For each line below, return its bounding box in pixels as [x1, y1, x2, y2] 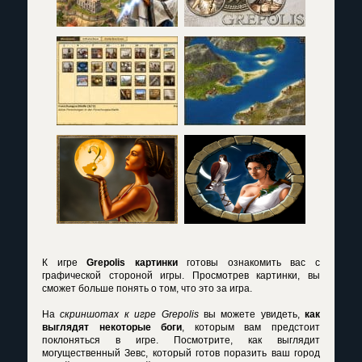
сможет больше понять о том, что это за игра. [42, 283, 252, 294]
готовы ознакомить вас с [177, 257, 321, 268]
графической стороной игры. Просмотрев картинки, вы [42, 270, 320, 281]
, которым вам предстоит [182, 322, 321, 333]
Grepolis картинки [86, 257, 178, 268]
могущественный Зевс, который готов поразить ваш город [42, 347, 320, 359]
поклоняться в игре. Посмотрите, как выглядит [42, 335, 320, 346]
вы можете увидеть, [198, 309, 305, 320]
